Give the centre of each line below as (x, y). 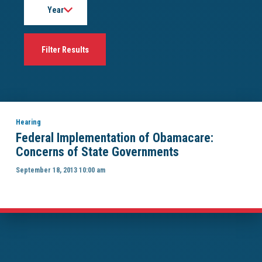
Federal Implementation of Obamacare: (114, 137)
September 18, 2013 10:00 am (60, 170)
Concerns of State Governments (97, 151)
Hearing (28, 122)
